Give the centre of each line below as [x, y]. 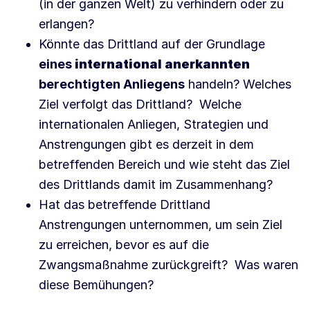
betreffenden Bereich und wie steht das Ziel [164, 165]
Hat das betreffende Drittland [125, 205]
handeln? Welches [238, 84]
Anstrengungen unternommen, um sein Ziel [161, 225]
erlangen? [66, 24]
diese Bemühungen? [96, 285]
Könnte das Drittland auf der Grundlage [152, 44]
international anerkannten [162, 64]
